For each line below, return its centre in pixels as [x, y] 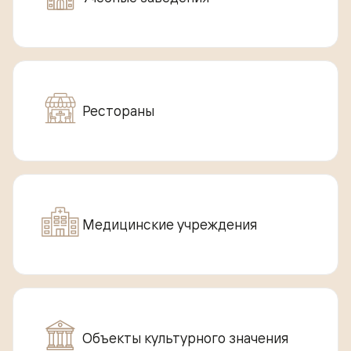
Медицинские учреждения [170, 224]
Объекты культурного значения [185, 337]
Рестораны [118, 110]
